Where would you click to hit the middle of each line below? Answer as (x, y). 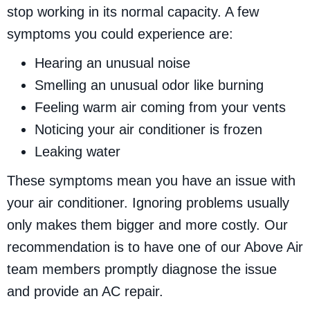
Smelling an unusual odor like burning (149, 85)
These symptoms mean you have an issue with (151, 181)
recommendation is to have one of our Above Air (155, 247)
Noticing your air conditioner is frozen (148, 130)
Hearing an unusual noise (112, 63)
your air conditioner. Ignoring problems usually (148, 203)
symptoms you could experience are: (120, 34)
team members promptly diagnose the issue (142, 270)
